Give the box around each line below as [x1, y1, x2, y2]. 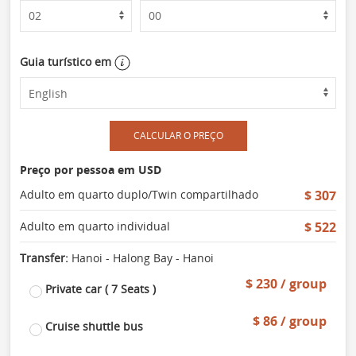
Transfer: [20, 250, 68, 266]
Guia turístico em [20, 53, 114, 69]
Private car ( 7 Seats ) [42, 281, 156, 297]
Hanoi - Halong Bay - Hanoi [68, 250, 214, 266]
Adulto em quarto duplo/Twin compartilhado [20, 187, 258, 203]
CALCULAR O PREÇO [133, 129, 223, 143]
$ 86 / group [253, 312, 327, 331]
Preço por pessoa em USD [20, 162, 161, 178]
